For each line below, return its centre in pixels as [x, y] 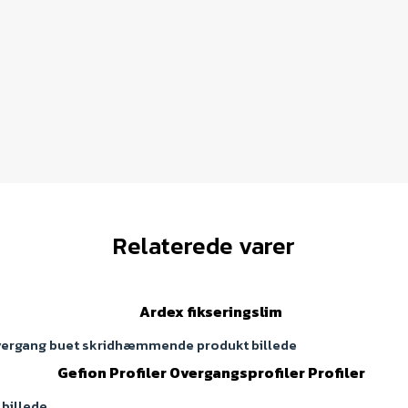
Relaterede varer [204, 245]
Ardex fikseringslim [211, 311]
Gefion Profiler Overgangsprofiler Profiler [211, 372]
